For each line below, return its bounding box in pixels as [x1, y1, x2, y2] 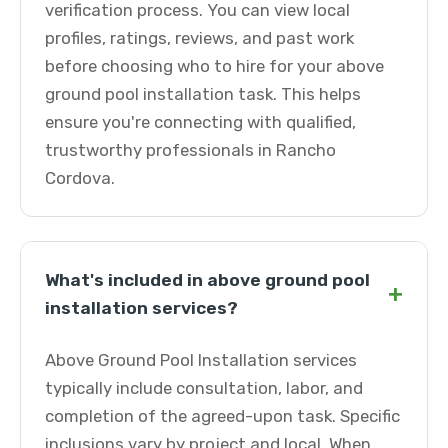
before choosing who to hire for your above [45, 56, 384, 76]
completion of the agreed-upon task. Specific [45, 406, 400, 426]
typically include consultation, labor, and [45, 378, 363, 398]
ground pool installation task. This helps [45, 84, 361, 104]
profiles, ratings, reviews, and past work [45, 28, 354, 48]
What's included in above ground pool [45, 270, 370, 290]
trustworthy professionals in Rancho [45, 140, 336, 160]
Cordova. [45, 168, 115, 188]
